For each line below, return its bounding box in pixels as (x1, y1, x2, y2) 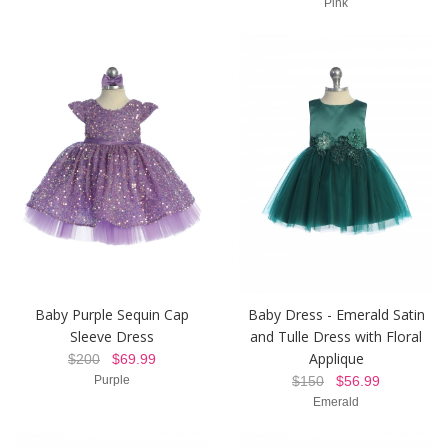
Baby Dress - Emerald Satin (247, 304, 425, 324)
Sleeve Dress (70, 326, 154, 346)
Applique (308, 348, 364, 368)
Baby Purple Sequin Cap (35, 304, 189, 324)
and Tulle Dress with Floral (250, 326, 422, 346)
